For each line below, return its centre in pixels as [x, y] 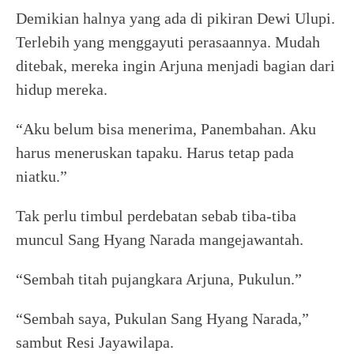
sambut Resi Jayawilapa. [95, 342]
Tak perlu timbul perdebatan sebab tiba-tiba [156, 216]
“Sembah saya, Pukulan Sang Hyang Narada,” [162, 318]
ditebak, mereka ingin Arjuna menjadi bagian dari [175, 66]
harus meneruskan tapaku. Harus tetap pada [155, 153]
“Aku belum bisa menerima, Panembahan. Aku [166, 129]
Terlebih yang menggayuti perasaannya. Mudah [168, 42]
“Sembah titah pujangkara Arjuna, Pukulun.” [159, 279]
